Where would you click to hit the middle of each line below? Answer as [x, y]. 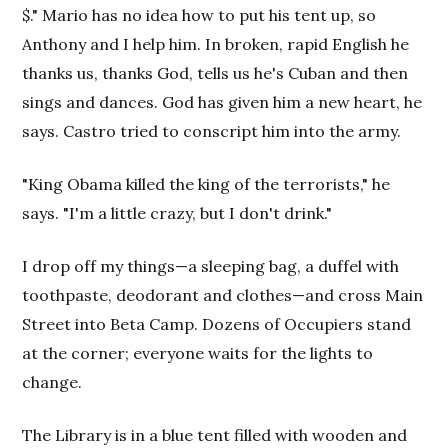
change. [52, 382]
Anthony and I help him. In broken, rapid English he [216, 44]
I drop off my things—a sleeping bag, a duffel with [211, 266]
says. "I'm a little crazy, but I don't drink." [177, 213]
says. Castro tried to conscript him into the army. [212, 131]
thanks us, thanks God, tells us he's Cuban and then [215, 73]
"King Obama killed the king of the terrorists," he [206, 184]
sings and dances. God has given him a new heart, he [222, 102]
